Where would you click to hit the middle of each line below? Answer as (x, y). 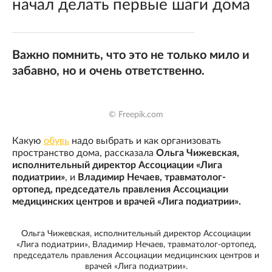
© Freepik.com (136, 115)
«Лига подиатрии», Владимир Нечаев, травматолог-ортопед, (136, 245)
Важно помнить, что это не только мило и (131, 55)
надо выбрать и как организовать (145, 141)
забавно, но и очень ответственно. (108, 71)
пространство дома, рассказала (84, 153)
